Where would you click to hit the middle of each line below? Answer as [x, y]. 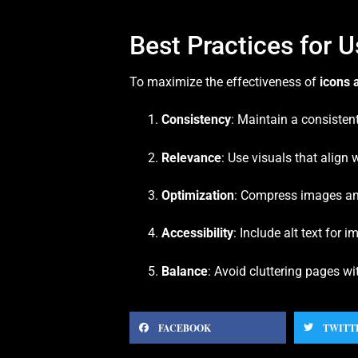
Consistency [196, 120]
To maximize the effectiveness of [225, 82]
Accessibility [197, 233]
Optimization [198, 196]
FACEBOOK [185, 328]
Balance [185, 271]
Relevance [191, 157]
